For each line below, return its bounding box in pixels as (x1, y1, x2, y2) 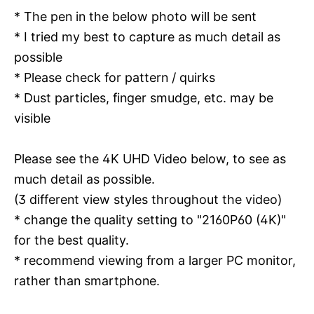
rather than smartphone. (14, 273, 160, 288)
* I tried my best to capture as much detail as (14, 29, 280, 44)
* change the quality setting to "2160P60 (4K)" (14, 212, 286, 227)
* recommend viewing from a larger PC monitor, (14, 253, 296, 268)
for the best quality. (14, 233, 129, 247)
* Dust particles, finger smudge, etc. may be (14, 90, 273, 105)
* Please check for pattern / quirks (14, 70, 215, 85)
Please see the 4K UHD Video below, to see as (14, 151, 286, 166)
